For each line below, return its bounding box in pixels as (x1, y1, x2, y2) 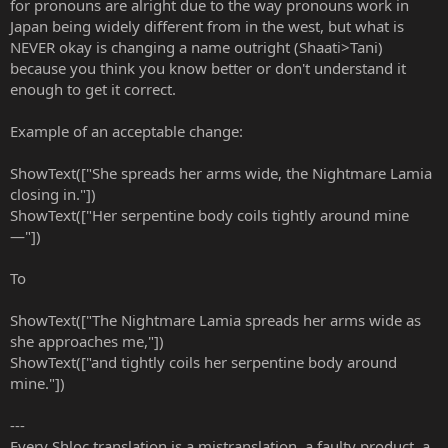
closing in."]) (10, 183, 96, 204)
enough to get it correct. (10, 78, 176, 99)
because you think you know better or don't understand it (10, 57, 406, 78)
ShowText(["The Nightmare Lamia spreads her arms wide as (10, 309, 421, 330)
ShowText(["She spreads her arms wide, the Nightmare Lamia (10, 162, 432, 183)
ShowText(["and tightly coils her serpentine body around (10, 351, 397, 372)
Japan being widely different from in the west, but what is (10, 15, 404, 36)
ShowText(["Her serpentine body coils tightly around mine (10, 204, 409, 225)
